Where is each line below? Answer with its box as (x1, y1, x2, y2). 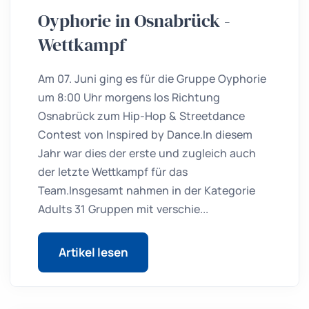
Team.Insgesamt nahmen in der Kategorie (38, 183, 255, 199)
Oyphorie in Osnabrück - (38, 8, 230, 34)
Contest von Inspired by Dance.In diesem (38, 127, 252, 143)
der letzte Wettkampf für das (38, 164, 188, 180)
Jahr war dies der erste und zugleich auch (38, 146, 256, 161)
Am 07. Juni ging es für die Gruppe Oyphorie (38, 71, 266, 87)
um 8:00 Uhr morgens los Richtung (38, 90, 220, 106)
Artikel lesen (59, 244, 128, 261)
